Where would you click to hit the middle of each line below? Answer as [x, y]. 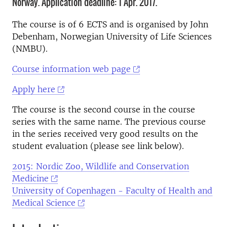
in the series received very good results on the [105, 134]
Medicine [30, 178]
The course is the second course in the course [104, 109]
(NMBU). [30, 49]
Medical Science [44, 203]
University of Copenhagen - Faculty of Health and [112, 191]
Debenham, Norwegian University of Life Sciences [112, 36]
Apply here [34, 89]
